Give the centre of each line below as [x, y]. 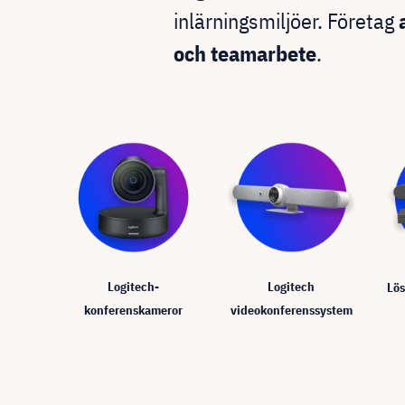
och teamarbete [245, 53]
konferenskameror [133, 311]
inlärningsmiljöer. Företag [286, 20]
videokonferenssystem [291, 311]
